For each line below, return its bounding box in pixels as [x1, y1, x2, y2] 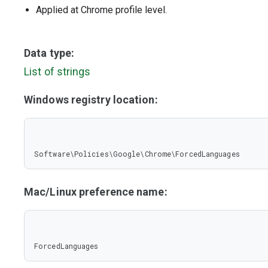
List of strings [24, 65, 91, 78]
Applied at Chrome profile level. [36, 4, 167, 16]
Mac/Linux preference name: [24, 185, 167, 198]
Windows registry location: [24, 93, 158, 106]
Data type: [24, 47, 75, 59]
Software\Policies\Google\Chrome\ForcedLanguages [34, 149, 240, 159]
